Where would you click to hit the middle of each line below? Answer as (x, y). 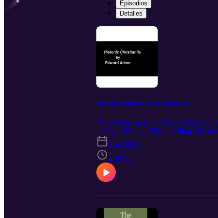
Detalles (131, 13)
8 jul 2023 (124, 144)
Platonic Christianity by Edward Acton (142, 102)
